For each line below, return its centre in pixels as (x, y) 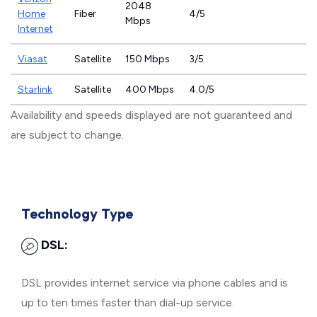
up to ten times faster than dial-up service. (128, 302)
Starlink (35, 90)
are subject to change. (67, 135)
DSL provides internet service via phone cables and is (155, 283)
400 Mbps (150, 90)
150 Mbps (148, 59)
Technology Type (77, 214)
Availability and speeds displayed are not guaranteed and (151, 115)
